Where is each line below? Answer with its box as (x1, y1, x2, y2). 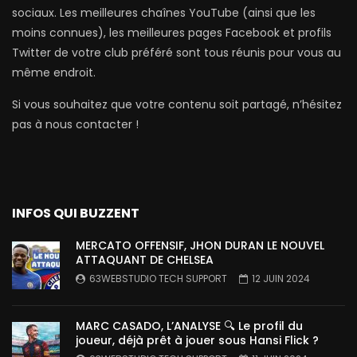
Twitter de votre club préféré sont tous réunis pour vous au (12, 44, 341, 61)
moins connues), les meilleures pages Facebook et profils (12, 24, 331, 41)
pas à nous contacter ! (12, 116, 139, 132)
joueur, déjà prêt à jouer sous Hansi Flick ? (76, 331, 319, 348)
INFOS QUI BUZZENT (12, 203, 139, 222)
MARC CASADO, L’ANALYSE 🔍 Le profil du (76, 317, 303, 334)
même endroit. (12, 64, 96, 80)
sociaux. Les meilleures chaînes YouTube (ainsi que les (12, 4, 316, 21)
